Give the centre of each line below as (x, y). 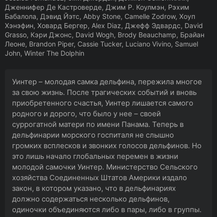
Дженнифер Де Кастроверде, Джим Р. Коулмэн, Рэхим (97, 7)
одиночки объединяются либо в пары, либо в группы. (107, 209)
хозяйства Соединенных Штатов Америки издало (100, 178)
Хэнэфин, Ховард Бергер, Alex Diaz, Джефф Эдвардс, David (104, 25)
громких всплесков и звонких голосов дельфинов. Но (107, 146)
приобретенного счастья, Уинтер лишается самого (103, 103)
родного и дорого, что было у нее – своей (86, 114)
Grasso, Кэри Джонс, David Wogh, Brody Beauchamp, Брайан (105, 35)
